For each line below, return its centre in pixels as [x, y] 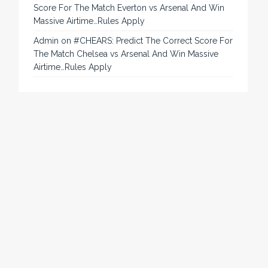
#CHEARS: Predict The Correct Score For [153, 41]
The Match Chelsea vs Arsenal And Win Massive [126, 54]
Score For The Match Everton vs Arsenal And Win [129, 8]
